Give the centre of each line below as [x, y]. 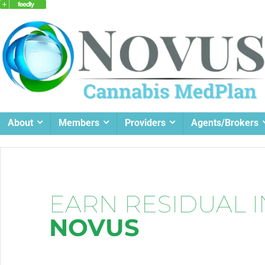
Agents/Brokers [225, 123]
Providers [145, 123]
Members [79, 123]
